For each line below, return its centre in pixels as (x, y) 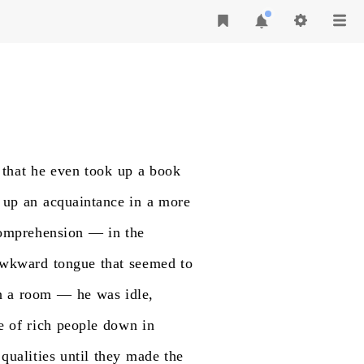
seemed (152, 263)
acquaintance (84, 201)
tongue (74, 263)
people (77, 325)
